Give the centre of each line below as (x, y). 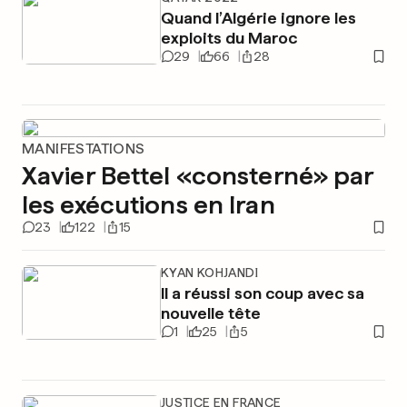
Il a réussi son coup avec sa (262, 293)
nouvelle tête (210, 313)
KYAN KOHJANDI (209, 273)
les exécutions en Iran (149, 204)
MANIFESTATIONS (84, 149)
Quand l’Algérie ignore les (258, 18)
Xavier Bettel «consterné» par (198, 175)
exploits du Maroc (228, 38)
